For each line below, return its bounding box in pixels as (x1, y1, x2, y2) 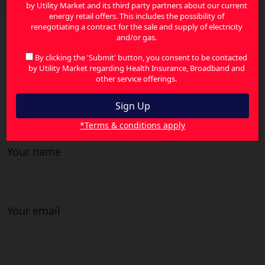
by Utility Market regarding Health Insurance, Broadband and (28, 63, 245, 73)
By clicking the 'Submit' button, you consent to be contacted (35, 52, 247, 63)
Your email (7, 203, 60, 218)
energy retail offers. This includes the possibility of (49, 11, 224, 21)
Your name (7, 144, 61, 159)
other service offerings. (96, 73, 177, 84)
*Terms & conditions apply (80, 119, 185, 131)
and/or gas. (116, 32, 157, 43)
